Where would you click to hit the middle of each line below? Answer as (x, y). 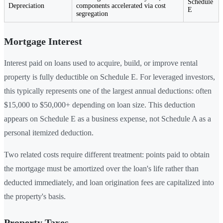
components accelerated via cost (121, 5)
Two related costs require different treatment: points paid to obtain (107, 154)
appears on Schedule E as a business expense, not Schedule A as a (108, 118)
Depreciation (26, 5)
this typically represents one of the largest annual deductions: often (108, 91)
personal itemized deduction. (49, 132)
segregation (92, 13)
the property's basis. (35, 196)
